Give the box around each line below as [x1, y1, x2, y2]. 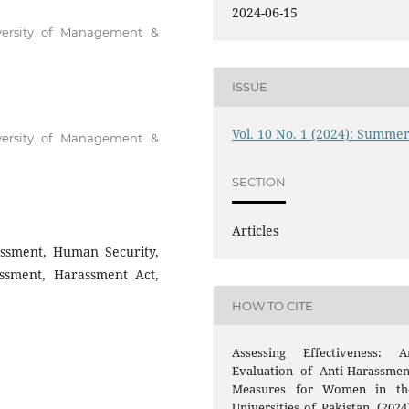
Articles [232, 222, 279, 240]
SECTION [232, 173, 287, 189]
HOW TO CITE [232, 298, 314, 313]
